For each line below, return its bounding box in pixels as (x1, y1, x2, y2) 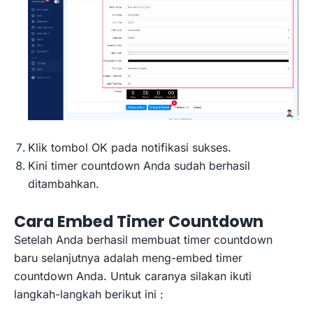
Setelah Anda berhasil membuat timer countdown (14, 232, 272, 247)
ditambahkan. (28, 176, 99, 191)
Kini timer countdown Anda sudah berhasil (28, 158, 250, 173)
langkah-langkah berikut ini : (14, 286, 163, 301)
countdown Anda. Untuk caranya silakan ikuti (14, 268, 252, 283)
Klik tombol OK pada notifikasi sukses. (28, 140, 231, 154)
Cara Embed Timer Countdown (14, 210, 263, 233)
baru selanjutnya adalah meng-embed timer (14, 250, 242, 265)
